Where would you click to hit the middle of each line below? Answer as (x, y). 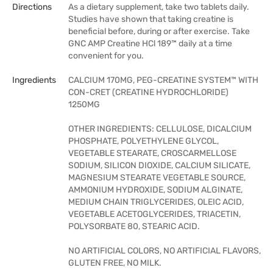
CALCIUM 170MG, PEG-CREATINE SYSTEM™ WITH (163, 80)
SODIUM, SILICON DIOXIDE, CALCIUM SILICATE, (159, 165)
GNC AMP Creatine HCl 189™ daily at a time (150, 44)
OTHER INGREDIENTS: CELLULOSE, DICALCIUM (160, 129)
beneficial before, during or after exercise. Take (159, 31)
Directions (32, 7)
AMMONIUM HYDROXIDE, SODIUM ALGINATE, (155, 190)
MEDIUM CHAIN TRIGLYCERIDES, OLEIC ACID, (156, 202)
